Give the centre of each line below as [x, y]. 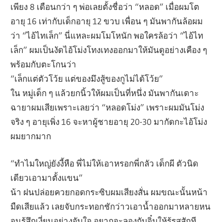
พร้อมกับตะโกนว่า [44, 64]
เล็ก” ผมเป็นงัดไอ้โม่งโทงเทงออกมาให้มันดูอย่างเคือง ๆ [109, 50]
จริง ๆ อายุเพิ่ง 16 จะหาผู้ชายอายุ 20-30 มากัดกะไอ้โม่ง [109, 122]
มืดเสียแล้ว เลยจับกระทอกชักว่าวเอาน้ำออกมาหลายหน [111, 206]
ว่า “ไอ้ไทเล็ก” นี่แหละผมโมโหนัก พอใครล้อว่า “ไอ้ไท [107, 36]
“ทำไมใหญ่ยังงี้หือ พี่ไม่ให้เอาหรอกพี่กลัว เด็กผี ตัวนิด [105, 163]
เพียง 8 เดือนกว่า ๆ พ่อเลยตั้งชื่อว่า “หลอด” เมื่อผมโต [105, 7]
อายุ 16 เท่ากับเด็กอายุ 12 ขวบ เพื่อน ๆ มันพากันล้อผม [107, 21]
